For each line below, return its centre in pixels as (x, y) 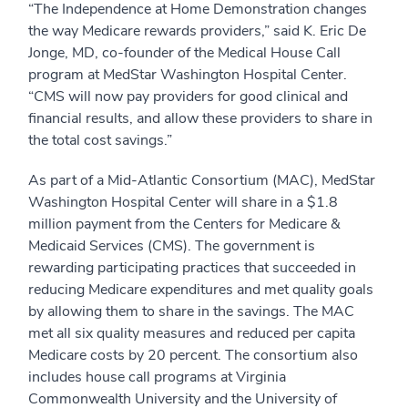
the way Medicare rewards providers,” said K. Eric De (197, 31)
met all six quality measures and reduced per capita (192, 334)
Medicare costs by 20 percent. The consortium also (193, 356)
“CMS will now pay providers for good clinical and (188, 97)
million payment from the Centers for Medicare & (184, 224)
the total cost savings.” (100, 141)
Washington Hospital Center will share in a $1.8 (183, 203)
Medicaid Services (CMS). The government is (172, 246)
